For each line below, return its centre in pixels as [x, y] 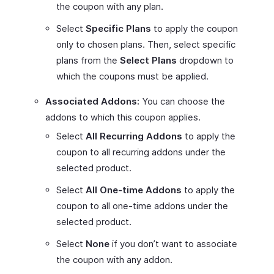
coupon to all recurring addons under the [141, 152]
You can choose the [182, 101]
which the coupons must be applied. [132, 76]
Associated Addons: [92, 101]
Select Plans [148, 60]
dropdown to [205, 60]
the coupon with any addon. [114, 260]
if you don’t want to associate [173, 244]
